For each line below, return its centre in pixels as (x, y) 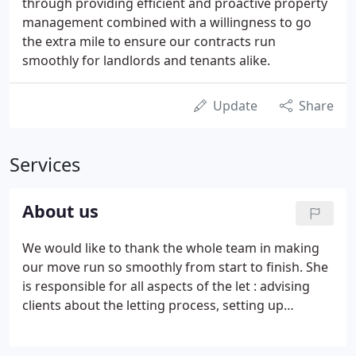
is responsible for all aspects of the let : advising (166, 286)
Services (45, 164)
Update (235, 106)
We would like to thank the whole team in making (171, 248)
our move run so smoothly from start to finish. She (175, 267)
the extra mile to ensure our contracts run (149, 41)
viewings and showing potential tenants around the (178, 324)
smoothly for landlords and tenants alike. (146, 60)
